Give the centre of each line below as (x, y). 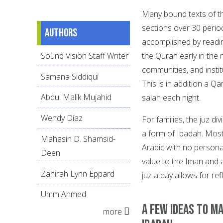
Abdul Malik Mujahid (76, 97)
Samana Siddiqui (70, 76)
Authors (61, 33)
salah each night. (171, 97)
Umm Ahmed (63, 194)
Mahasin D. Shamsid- (78, 139)
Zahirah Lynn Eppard (78, 173)
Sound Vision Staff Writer (85, 56)
